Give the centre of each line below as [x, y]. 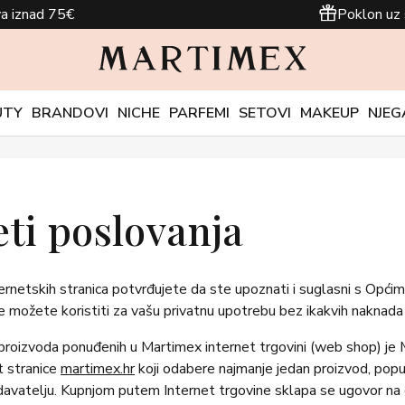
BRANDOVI [70, 113]
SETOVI [264, 113]
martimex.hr [98, 369]
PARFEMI [199, 113]
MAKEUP [329, 113]
